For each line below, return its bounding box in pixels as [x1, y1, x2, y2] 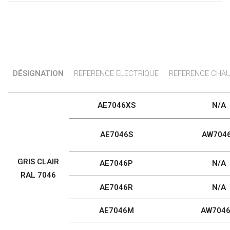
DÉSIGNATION [13, 68, 64, 78]
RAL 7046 [21, 170, 56, 180]
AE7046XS [97, 100, 136, 110]
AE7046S [100, 129, 133, 139]
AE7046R [100, 182, 133, 192]
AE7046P [100, 158, 133, 168]
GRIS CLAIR [17, 157, 59, 166]
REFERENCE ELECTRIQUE [74, 68, 159, 78]
